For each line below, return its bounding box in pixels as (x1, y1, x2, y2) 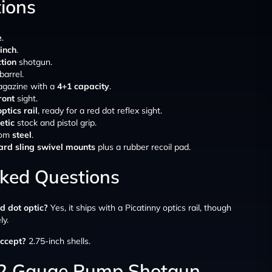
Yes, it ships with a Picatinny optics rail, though (48, 202, 231, 214)
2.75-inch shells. (26, 235, 90, 246)
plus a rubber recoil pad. (95, 141, 191, 152)
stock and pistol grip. (15, 117, 97, 128)
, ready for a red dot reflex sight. (38, 104, 162, 116)
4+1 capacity (57, 80, 109, 92)
